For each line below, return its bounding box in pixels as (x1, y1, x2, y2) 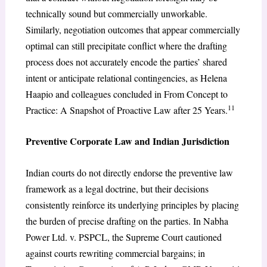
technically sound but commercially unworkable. (25, 7, 207, 20)
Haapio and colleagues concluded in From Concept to (25, 87, 228, 100)
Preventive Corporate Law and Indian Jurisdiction (25, 134, 229, 148)
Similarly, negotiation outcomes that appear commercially (25, 23, 240, 36)
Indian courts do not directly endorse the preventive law (25, 166, 233, 179)
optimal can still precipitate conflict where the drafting (25, 39, 227, 52)
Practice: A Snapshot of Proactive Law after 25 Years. (25, 103, 228, 116)
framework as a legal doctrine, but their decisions (25, 182, 209, 195)
